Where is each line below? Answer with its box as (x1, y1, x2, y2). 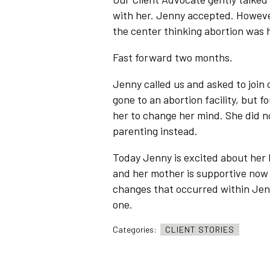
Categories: (113, 224, 159, 235)
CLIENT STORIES (165, 224, 234, 235)
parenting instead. (113, 124, 198, 138)
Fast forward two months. (113, 51, 233, 64)
